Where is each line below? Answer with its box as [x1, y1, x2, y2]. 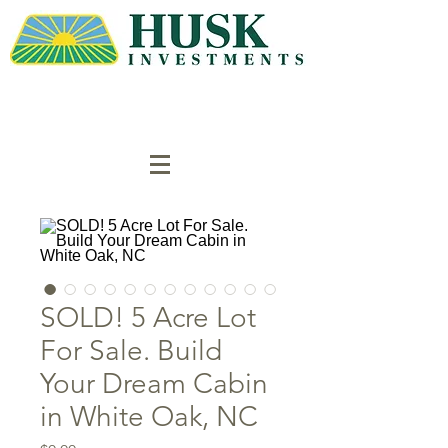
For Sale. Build [40, 334, 222, 367]
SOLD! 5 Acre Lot [40, 301, 256, 334]
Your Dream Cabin [40, 367, 268, 400]
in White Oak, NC [40, 400, 258, 433]
